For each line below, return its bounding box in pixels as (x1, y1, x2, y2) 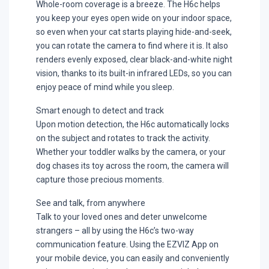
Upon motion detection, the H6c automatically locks (36, 119, 229, 129)
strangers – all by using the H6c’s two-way (36, 225, 194, 235)
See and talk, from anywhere (36, 198, 145, 208)
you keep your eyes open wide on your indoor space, (36, 13, 232, 23)
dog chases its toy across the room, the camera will (36, 160, 229, 171)
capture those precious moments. (36, 174, 164, 184)
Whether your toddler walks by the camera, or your (36, 147, 226, 157)
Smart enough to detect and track (36, 105, 164, 115)
